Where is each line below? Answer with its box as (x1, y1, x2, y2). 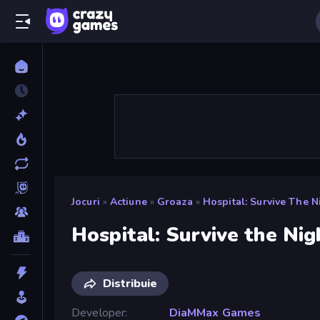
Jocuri (71, 195, 100, 209)
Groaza (157, 195, 193, 209)
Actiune (109, 195, 147, 209)
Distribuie (103, 275, 157, 291)
